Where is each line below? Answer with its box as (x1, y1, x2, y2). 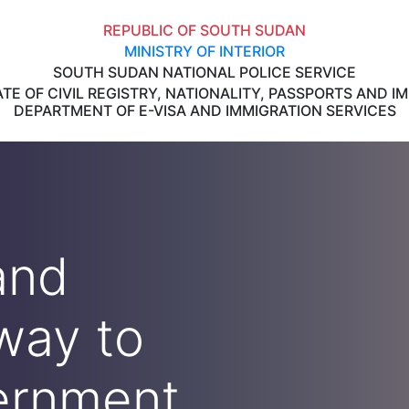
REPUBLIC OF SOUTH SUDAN (103, 21, 306, 39)
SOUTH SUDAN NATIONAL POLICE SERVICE (53, 63, 356, 81)
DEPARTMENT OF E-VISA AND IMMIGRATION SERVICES (13, 101, 396, 120)
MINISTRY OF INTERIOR (124, 42, 285, 60)
